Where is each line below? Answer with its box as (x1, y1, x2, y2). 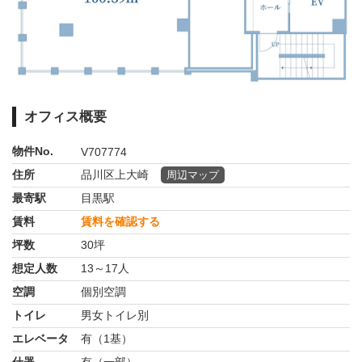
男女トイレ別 (81, 308, 149, 322)
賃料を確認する (81, 214, 160, 228)
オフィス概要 (24, 109, 107, 125)
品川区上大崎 (81, 167, 149, 181)
